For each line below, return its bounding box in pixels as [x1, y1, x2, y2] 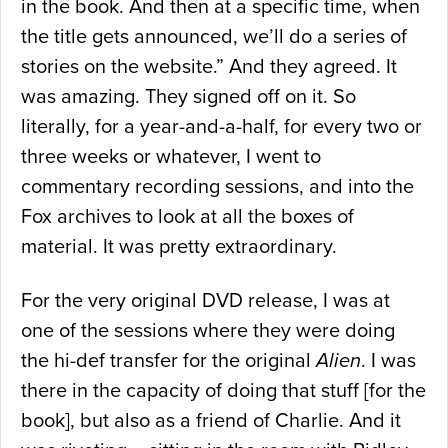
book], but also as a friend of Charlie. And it [21, 409, 401, 434]
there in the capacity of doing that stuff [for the [21, 379, 426, 404]
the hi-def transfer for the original [21, 349, 316, 374]
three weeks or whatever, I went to [21, 145, 321, 170]
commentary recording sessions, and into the [21, 175, 414, 200]
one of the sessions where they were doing [21, 319, 395, 344]
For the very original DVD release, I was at [21, 289, 390, 314]
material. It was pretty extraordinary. [21, 235, 337, 260]
